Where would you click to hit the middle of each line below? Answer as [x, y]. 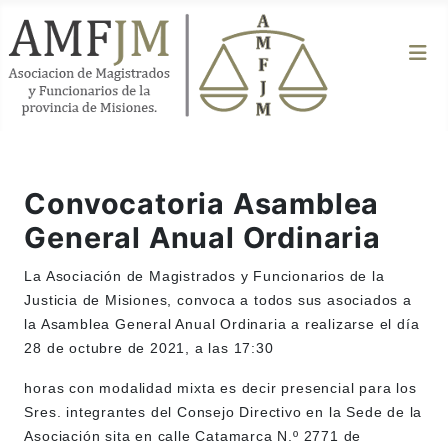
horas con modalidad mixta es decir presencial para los [220, 388]
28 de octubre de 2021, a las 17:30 [149, 348]
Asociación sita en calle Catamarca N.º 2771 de [193, 436]
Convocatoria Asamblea [202, 204]
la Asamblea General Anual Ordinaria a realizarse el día [222, 324]
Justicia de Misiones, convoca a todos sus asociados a [218, 300]
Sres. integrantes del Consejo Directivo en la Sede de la [223, 412]
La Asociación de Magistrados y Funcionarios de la [204, 276]
